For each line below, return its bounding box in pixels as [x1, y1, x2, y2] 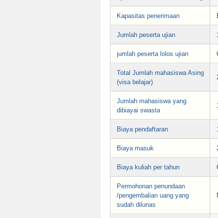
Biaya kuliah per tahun [117, 163, 180, 171]
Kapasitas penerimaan [117, 12, 180, 19]
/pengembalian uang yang [117, 191, 189, 199]
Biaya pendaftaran [117, 125, 168, 133]
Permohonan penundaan [117, 182, 185, 190]
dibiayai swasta [117, 106, 160, 114]
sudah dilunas [117, 200, 156, 208]
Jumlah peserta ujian [117, 31, 175, 38]
